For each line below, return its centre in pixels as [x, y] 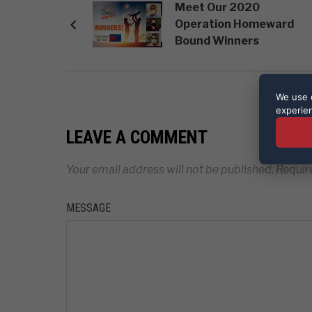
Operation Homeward [234, 24]
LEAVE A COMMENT [136, 137]
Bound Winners [217, 41]
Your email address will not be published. [170, 170]
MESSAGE [88, 208]
